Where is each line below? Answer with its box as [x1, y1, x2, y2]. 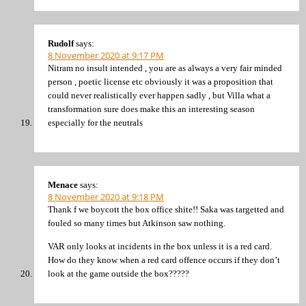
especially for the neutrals [48, 117, 143, 128]
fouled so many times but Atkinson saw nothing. [48, 218, 225, 229]
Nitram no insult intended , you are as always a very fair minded [48, 62, 282, 73]
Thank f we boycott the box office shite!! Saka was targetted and [48, 204, 284, 215]
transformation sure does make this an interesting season [48, 103, 255, 114]
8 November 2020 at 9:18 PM [48, 191, 164, 204]
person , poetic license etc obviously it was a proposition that [48, 76, 273, 87]
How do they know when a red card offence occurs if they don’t [48, 254, 280, 265]
